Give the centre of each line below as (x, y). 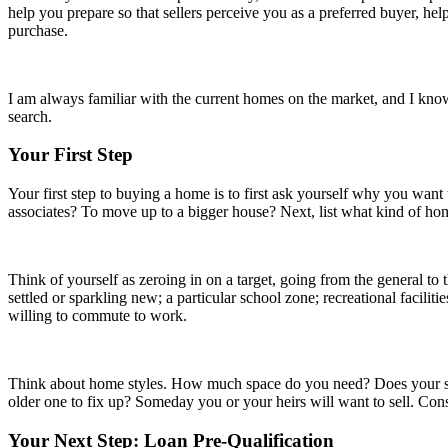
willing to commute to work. (97, 315)
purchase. (38, 30)
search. (30, 116)
